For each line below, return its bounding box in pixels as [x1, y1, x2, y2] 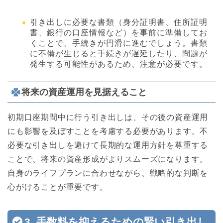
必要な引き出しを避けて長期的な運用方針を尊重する [7, 141, 209, 150]
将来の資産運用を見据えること [21, 87, 147, 98]
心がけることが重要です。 [7, 183, 108, 192]
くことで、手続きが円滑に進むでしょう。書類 [30, 39, 208, 48]
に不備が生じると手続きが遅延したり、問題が [30, 49, 208, 58]
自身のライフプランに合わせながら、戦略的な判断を [7, 169, 209, 178]
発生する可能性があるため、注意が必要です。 [30, 60, 208, 69]
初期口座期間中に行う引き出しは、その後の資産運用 [7, 113, 209, 122]
